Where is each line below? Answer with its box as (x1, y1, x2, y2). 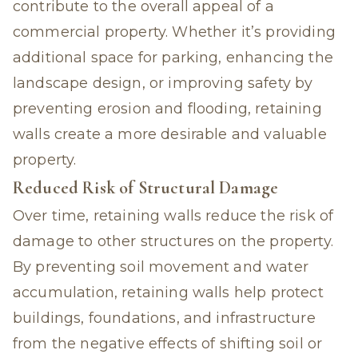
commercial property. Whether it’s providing (13, 23, 336, 41)
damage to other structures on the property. (13, 233, 333, 250)
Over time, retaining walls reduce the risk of (13, 207, 334, 225)
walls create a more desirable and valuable (13, 125, 327, 143)
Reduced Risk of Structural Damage (13, 177, 279, 198)
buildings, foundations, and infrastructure (13, 309, 316, 327)
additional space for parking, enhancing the (13, 49, 333, 66)
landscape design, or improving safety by (13, 74, 313, 92)
